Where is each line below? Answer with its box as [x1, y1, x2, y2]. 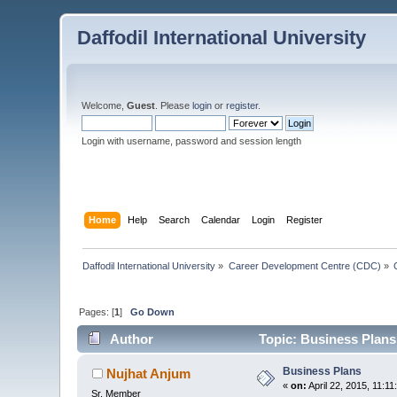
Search [158, 214, 190, 225]
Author [109, 331, 153, 347]
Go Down [130, 306, 175, 317]
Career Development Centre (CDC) [228, 260, 381, 271]
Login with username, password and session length [82, 136, 302, 146]
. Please [155, 100, 193, 111]
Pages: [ [79, 306, 115, 317]
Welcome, [82, 100, 128, 111]
